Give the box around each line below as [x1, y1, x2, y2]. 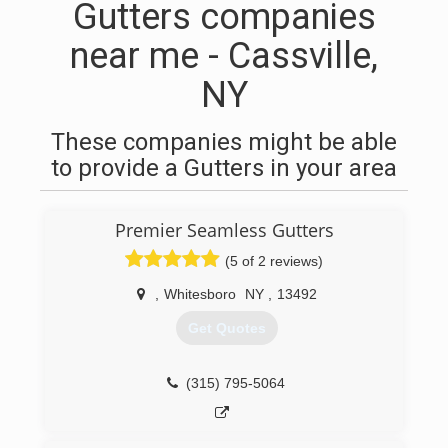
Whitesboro [163, 286, 236, 302]
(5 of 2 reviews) [225, 253, 323, 269]
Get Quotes [187, 320, 266, 337]
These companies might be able [51, 128, 397, 156]
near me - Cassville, [70, 35, 378, 77]
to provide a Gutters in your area [51, 154, 397, 182]
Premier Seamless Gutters [114, 218, 334, 242]
